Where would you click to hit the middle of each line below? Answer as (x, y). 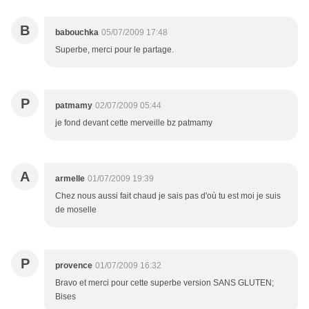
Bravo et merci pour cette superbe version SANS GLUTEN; (165, 283)
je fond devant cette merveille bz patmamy (134, 123)
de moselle (76, 210)
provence (74, 266)
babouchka (77, 33)
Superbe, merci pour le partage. (114, 50)
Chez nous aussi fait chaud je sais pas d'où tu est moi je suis (168, 196)
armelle (70, 179)
